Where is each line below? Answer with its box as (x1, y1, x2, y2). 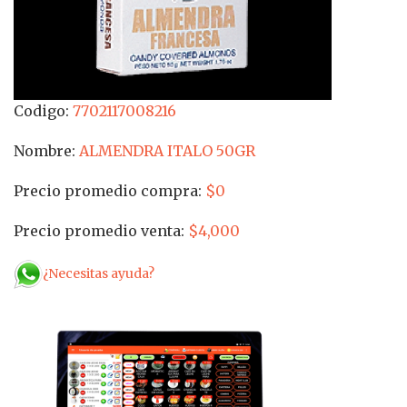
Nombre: (14, 142, 75, 160)
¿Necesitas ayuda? (43, 264, 154, 282)
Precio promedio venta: (14, 222, 184, 240)
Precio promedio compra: (14, 182, 202, 200)
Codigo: (14, 102, 69, 120)
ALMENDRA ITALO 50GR (75, 142, 255, 160)
